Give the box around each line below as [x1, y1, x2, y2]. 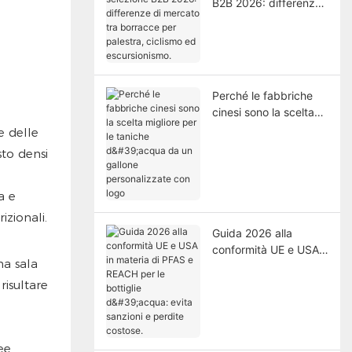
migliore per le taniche [211, 122, 325, 136]
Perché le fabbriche [211, 89, 313, 103]
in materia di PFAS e [211, 259, 314, 273]
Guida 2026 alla [211, 226, 292, 240]
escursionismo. [211, 62, 288, 76]
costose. [211, 325, 255, 339]
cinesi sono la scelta [211, 105, 314, 119]
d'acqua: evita [211, 292, 285, 306]
